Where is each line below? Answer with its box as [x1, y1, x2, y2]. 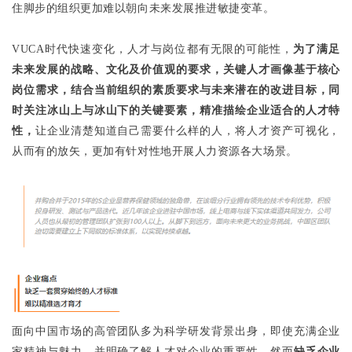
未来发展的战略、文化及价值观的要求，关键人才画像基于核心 [12, 63, 340, 75]
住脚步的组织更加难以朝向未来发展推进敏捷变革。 [12, 2, 275, 14]
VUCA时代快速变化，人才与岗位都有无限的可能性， [12, 42, 294, 55]
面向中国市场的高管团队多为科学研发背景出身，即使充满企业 [12, 325, 340, 337]
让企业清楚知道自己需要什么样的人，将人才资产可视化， [35, 124, 340, 137]
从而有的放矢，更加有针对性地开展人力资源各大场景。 [12, 145, 298, 157]
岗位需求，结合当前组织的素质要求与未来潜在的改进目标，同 [12, 83, 340, 96]
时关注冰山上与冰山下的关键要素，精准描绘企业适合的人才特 [12, 104, 340, 116]
